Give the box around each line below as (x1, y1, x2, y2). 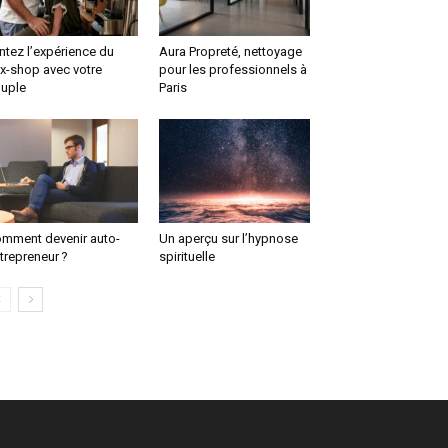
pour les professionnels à (158, 62, 307, 78)
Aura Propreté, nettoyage (158, 44, 302, 60)
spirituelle (158, 249, 215, 265)
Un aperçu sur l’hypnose (158, 231, 298, 247)
